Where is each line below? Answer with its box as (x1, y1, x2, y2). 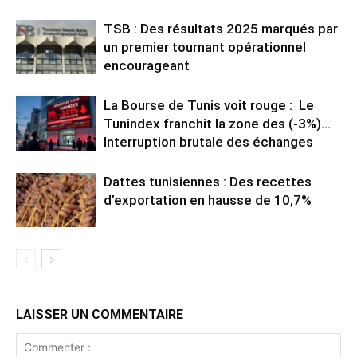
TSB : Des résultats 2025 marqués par (104, 20, 338, 37)
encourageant (104, 57, 190, 73)
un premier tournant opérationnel (104, 38, 306, 55)
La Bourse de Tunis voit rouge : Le (104, 96, 314, 113)
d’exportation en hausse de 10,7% (104, 191, 312, 208)
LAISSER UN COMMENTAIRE (16, 306, 183, 322)
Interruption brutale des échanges (104, 133, 316, 150)
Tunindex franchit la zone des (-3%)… (104, 115, 331, 131)
